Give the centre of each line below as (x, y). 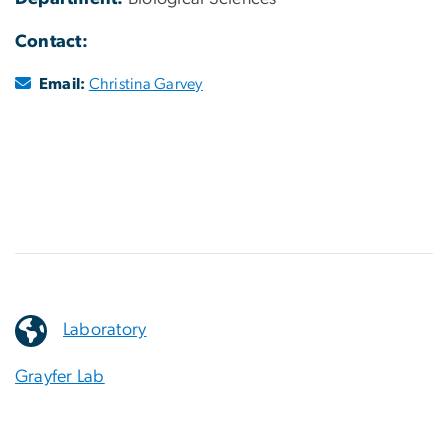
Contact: (51, 42)
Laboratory (105, 330)
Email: (62, 83)
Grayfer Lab (60, 376)
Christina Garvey (145, 83)
